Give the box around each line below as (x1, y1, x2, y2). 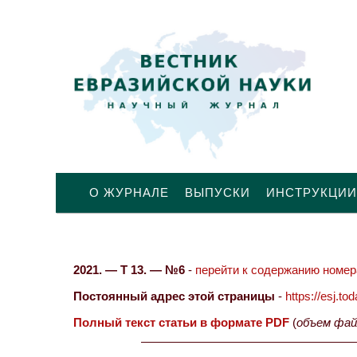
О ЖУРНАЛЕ (89, 186, 169, 199)
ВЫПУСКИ (185, 186, 250, 199)
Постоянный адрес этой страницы (73, 289, 275, 303)
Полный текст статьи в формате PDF (73, 316, 289, 329)
